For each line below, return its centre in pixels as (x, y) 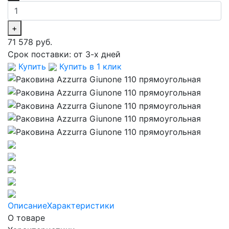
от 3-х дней (97, 54)
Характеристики (81, 205)
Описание (27, 205)
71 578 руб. (30, 42)
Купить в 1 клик (89, 66)
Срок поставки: (41, 54)
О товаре (26, 217)
